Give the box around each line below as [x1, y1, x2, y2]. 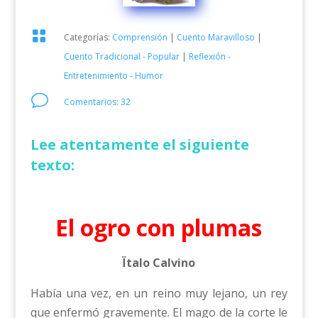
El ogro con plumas [55, 212, 263, 243]
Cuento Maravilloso [176, 31, 255, 43]
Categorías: [63, 31, 112, 43]
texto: [30, 155, 75, 175]
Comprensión [111, 31, 168, 43]
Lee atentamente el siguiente [30, 134, 249, 154]
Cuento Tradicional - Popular [63, 50, 180, 62]
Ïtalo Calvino [122, 254, 196, 270]
